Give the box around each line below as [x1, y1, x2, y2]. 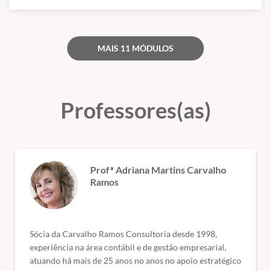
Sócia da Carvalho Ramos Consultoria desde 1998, [30, 229, 217, 240]
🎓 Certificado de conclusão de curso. [9, 10, 186, 23]
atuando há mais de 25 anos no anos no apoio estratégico [30, 255, 241, 266]
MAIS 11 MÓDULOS [97, 43, 174, 54]
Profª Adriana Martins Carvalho [90, 164, 226, 176]
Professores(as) [60, 97, 211, 124]
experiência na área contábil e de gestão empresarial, [30, 242, 226, 253]
